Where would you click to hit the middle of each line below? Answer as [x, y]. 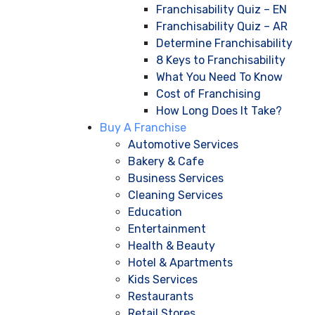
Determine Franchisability [224, 44]
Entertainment [167, 229]
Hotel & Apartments [180, 263]
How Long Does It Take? [219, 111]
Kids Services [163, 280]
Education [155, 212]
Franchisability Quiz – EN [221, 10]
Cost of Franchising [208, 94]
